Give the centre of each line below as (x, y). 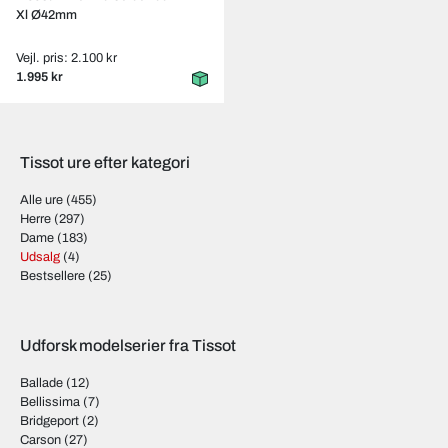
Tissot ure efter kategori (105, 162)
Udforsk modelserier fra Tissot (128, 345)
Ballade (41, 383)
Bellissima (50, 402)
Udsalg (40, 257)
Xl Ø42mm (46, 15)
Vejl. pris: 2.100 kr (66, 58)
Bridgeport (49, 421)
